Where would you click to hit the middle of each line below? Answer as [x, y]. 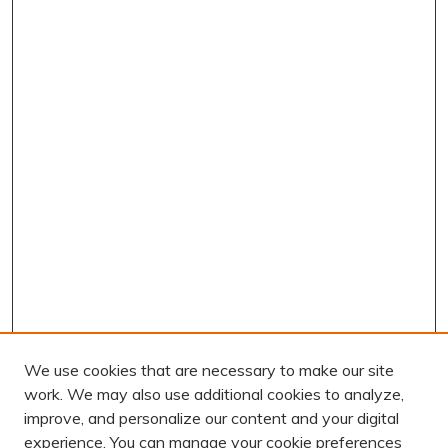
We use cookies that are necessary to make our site [209, 370]
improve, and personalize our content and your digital [211, 418]
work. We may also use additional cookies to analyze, [214, 394]
